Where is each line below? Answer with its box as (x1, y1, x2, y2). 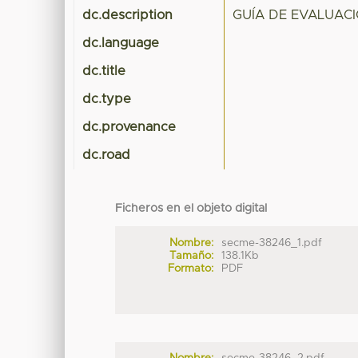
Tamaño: (169, 249, 213, 261)
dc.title (82, 65, 126, 78)
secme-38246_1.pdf (221, 237, 323, 249)
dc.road (82, 149, 131, 162)
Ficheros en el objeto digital (115, 203, 268, 215)
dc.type (82, 93, 132, 106)
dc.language (82, 37, 160, 50)
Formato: (167, 262, 213, 274)
